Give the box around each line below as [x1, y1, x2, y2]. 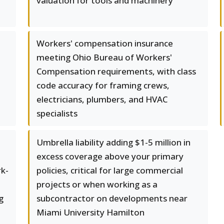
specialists [36, 107, 77, 119]
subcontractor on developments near [36, 192, 187, 204]
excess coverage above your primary [36, 150, 183, 162]
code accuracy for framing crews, [36, 79, 169, 91]
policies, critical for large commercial [36, 164, 183, 176]
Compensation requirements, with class [36, 65, 196, 77]
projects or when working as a [36, 178, 157, 190]
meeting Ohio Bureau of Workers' [36, 51, 172, 63]
